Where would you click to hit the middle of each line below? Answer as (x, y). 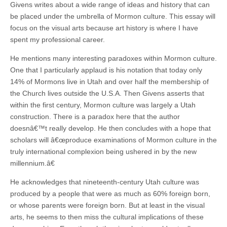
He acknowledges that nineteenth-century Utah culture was (105, 182)
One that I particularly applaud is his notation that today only (106, 70)
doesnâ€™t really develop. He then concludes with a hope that (110, 128)
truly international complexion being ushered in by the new (103, 151)
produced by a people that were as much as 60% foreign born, (110, 193)
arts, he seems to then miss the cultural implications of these (107, 217)
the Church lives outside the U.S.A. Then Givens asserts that (107, 93)
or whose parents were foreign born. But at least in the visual (107, 205)
